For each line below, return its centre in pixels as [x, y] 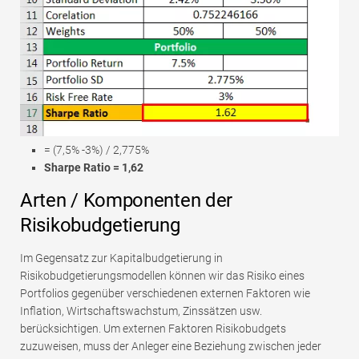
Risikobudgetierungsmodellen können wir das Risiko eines [162, 275]
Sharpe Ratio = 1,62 [94, 167]
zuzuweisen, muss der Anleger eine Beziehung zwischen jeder [171, 346]
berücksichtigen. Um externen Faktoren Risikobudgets [153, 328]
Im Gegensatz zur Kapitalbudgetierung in [121, 258]
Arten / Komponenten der [127, 200]
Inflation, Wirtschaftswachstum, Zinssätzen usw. [141, 311]
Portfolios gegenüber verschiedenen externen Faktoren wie [165, 293]
